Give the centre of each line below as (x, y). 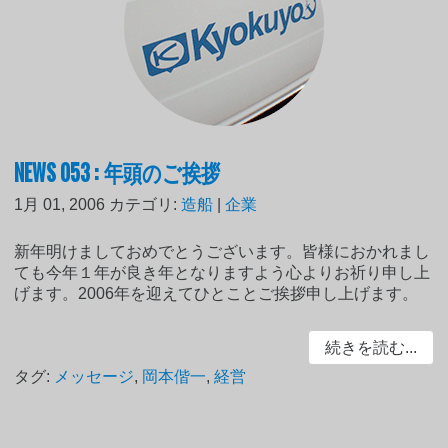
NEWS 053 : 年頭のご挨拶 (117, 171)
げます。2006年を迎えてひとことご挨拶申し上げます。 (216, 294)
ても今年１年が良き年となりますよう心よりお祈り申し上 (222, 273)
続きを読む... (370, 348)
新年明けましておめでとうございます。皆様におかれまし (222, 252)
